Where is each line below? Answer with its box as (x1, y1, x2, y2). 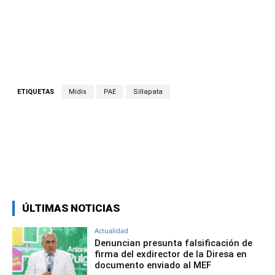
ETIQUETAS (17, 88, 54, 96)
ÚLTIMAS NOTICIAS (22, 202, 120, 215)
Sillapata (133, 88, 163, 96)
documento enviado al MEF (95, 260, 212, 271)
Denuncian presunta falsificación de (95, 238, 253, 249)
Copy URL (206, 161, 238, 171)
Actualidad (95, 226, 129, 236)
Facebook (55, 161, 87, 171)
